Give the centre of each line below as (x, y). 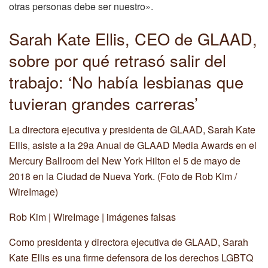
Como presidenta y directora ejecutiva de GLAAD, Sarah (129, 242)
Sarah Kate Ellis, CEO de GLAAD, (133, 38)
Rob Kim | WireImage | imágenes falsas (92, 217)
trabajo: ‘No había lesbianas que (126, 81)
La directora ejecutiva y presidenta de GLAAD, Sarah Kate (132, 130)
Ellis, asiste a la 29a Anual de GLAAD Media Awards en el (133, 145)
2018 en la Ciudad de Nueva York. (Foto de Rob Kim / (123, 176)
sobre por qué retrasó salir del (118, 60)
